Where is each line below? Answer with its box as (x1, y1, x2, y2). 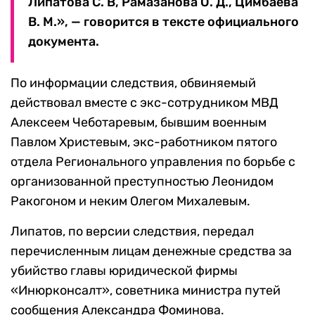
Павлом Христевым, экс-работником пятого (11, 134, 277, 150)
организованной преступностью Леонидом (11, 174, 274, 190)
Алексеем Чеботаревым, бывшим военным (11, 115, 266, 131)
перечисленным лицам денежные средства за (11, 243, 292, 259)
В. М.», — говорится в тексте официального (28, 14, 299, 30)
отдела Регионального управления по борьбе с (11, 154, 295, 170)
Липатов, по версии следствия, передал (11, 224, 254, 240)
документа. (28, 34, 99, 50)
